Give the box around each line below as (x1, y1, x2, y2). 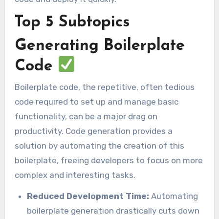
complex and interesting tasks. (14, 170, 135, 180)
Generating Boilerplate (14, 38, 185, 54)
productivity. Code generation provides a (14, 126, 173, 136)
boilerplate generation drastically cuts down (27, 205, 200, 216)
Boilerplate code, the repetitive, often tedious (14, 82, 195, 92)
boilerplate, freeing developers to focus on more (14, 155, 203, 165)
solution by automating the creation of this (14, 140, 184, 151)
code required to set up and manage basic (14, 96, 178, 107)
